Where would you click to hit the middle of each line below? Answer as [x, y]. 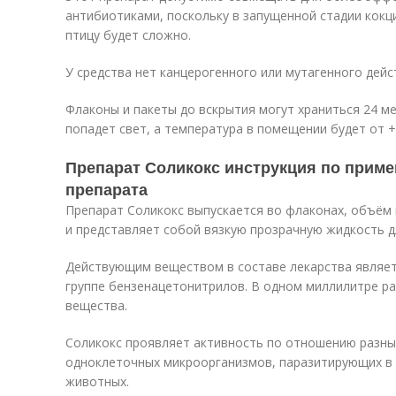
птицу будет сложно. [128, 35]
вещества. [96, 305]
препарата [107, 189]
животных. [97, 381]
